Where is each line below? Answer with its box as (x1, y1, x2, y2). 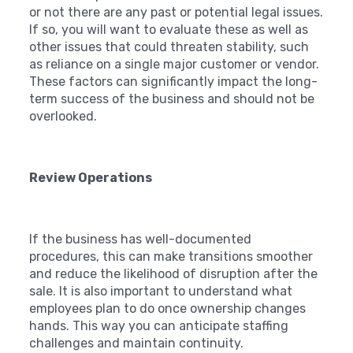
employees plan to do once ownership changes (29, 300, 307, 316)
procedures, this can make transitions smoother (29, 248, 314, 264)
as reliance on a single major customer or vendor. (29, 56, 320, 72)
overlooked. (29, 108, 98, 124)
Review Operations (29, 169, 155, 185)
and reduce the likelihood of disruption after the (29, 266, 318, 281)
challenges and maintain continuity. (29, 335, 244, 351)
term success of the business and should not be (29, 91, 315, 106)
